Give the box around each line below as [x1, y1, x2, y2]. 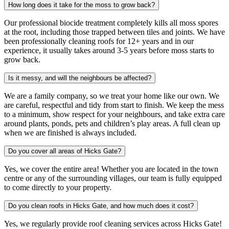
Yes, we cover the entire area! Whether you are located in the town [4, 164, 218, 173]
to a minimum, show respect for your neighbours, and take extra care [4, 109, 225, 119]
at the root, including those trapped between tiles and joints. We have [4, 27, 225, 36]
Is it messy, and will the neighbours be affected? [8, 74, 151, 82]
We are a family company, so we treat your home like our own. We [4, 91, 219, 100]
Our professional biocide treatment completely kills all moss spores [4, 18, 218, 27]
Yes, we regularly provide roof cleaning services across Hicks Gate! [4, 219, 222, 228]
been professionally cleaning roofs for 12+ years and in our [4, 36, 194, 45]
